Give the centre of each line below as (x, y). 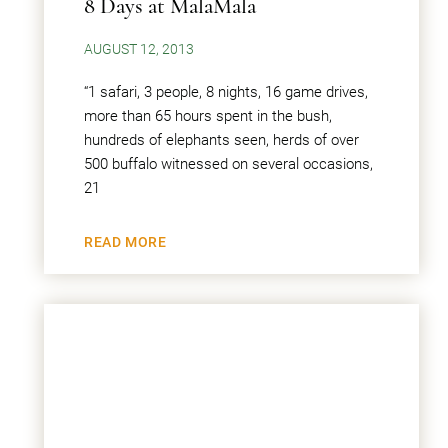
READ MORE (125, 242)
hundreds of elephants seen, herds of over (221, 140)
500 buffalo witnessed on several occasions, (228, 164)
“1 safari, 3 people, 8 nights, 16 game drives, (226, 92)
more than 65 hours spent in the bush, (208, 116)
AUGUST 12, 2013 (139, 49)
